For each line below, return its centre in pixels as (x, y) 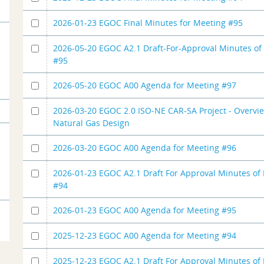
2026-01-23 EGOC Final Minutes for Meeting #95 (148, 22)
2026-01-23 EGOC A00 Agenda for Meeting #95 (145, 210)
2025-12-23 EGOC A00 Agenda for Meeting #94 (145, 235)
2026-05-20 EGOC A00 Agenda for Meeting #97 (145, 85)
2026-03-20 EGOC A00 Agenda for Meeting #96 (145, 147)
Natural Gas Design (92, 123)
